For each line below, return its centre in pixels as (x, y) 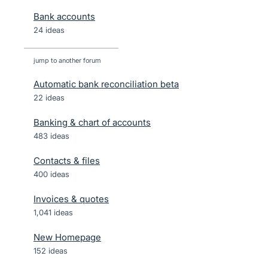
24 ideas (49, 30)
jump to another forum (67, 60)
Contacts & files (67, 161)
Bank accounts (64, 16)
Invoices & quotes (71, 199)
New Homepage (67, 237)
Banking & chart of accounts (92, 122)
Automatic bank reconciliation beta (106, 84)
